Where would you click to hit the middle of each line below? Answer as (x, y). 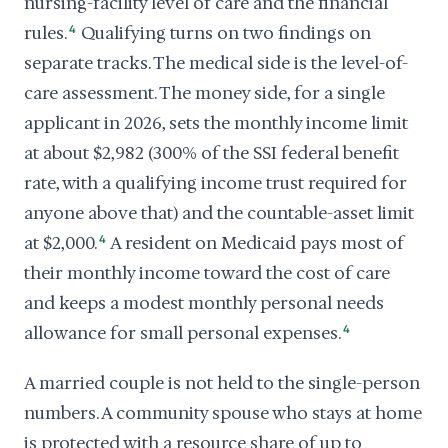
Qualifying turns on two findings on (224, 33)
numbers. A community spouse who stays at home (223, 413)
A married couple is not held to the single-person (222, 383)
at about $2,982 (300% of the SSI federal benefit (211, 153)
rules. (45, 33)
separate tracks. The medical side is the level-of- (216, 63)
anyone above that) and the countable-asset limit (219, 213)
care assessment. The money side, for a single (204, 93)
